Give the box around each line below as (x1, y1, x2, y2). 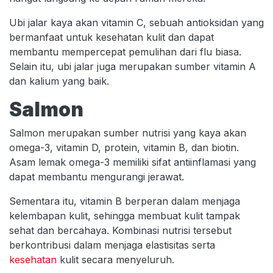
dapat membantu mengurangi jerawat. (9, 170, 184, 183)
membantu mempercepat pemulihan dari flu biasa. (9, 45, 241, 58)
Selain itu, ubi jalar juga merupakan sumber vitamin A (9, 60, 256, 73)
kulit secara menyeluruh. (57, 253, 174, 266)
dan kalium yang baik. (9, 74, 109, 87)
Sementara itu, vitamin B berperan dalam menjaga (9, 194, 240, 207)
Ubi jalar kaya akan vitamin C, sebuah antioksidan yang (9, 16, 264, 29)
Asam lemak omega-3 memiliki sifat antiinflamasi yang (9, 155, 256, 168)
